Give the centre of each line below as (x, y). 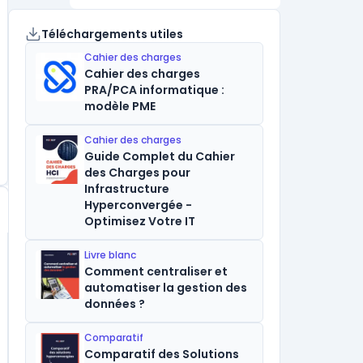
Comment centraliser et (156, 271)
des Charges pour (137, 173)
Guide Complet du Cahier (160, 156)
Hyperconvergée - (138, 205)
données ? (115, 304)
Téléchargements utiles (112, 34)
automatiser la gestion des (166, 288)
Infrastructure (127, 189)
